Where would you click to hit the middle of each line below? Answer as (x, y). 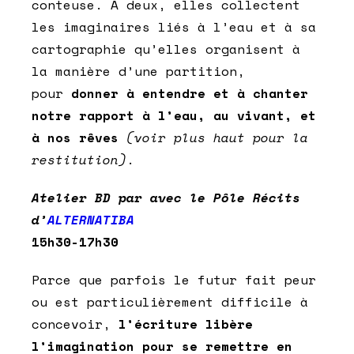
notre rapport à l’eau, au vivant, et (174, 116)
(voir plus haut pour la (217, 138)
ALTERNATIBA (91, 220)
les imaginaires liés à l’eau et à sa (174, 27)
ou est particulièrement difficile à (170, 302)
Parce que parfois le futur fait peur (174, 280)
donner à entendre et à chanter (190, 94)
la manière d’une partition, (138, 72)
